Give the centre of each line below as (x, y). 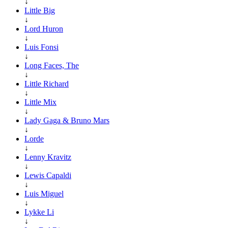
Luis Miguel (44, 193)
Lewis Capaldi (48, 175)
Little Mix (40, 102)
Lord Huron (44, 28)
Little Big (40, 10)
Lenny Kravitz (48, 157)
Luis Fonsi (41, 47)
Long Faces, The (52, 65)
